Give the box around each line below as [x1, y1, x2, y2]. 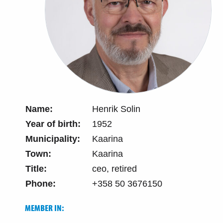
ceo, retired [92, 164, 137, 174]
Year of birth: [25, 119, 81, 129]
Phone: [25, 179, 56, 189]
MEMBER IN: [25, 202, 64, 214]
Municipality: [25, 134, 80, 144]
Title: [25, 164, 47, 174]
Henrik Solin [92, 104, 140, 114]
